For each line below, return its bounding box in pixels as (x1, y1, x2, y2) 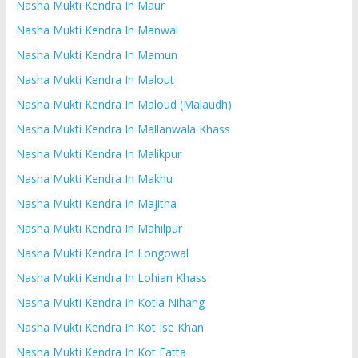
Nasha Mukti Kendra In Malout (15, 71, 174, 87)
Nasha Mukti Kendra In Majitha (15, 195, 177, 211)
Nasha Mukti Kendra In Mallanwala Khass (15, 121, 230, 137)
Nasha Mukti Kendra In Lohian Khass (15, 269, 207, 285)
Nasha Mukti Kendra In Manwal (15, 22, 178, 38)
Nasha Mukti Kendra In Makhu (15, 170, 173, 186)
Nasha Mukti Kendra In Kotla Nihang (15, 294, 205, 310)
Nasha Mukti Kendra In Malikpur (15, 145, 181, 161)
